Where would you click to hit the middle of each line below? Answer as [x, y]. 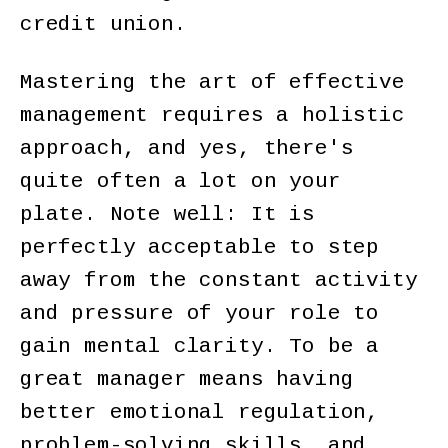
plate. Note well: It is [167, 215]
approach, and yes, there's [187, 149]
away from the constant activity [219, 281]
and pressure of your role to [199, 314]
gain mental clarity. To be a [199, 347]
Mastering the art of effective [212, 83]
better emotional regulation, [199, 413]
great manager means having [187, 380]
